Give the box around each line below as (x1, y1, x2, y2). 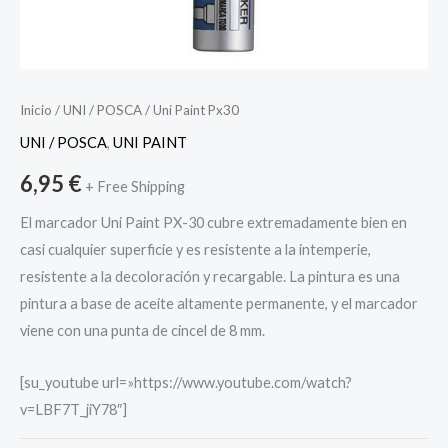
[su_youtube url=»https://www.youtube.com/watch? (20, 374, 352, 392)
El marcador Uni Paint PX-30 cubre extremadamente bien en (20, 213, 407, 231)
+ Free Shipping (85, 178, 185, 196)
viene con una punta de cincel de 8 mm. (20, 321, 265, 339)
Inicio (20, 102, 52, 119)
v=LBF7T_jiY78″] (20, 401, 127, 419)
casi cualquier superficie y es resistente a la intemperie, (20, 240, 371, 258)
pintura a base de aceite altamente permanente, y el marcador (20, 294, 418, 312)
